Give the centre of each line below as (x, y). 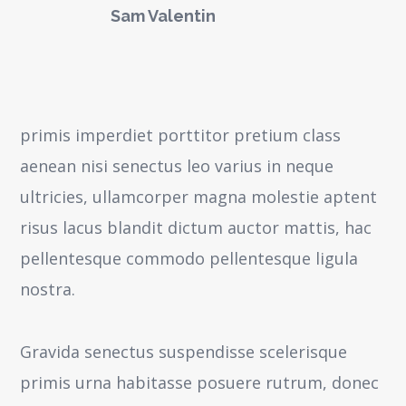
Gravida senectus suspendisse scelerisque (184, 352)
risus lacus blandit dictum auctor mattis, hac (196, 227)
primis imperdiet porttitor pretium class (181, 135)
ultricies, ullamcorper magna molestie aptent (199, 197)
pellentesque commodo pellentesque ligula (189, 258)
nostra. (48, 289)
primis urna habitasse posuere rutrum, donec (200, 382)
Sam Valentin (164, 16)
